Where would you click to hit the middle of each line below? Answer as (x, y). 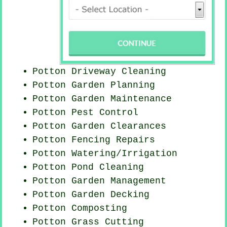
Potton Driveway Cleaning (100, 71)
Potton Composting (80, 208)
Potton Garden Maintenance (102, 99)
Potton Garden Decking (91, 194)
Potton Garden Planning (94, 85)
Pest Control (105, 112)
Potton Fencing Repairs (94, 140)
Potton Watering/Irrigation (105, 153)
